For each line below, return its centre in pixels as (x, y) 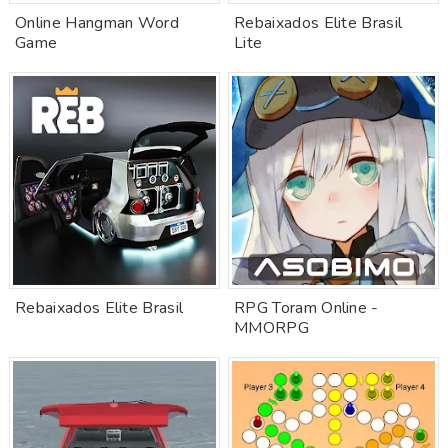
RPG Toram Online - (306, 308)
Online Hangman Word (97, 23)
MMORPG (271, 328)
